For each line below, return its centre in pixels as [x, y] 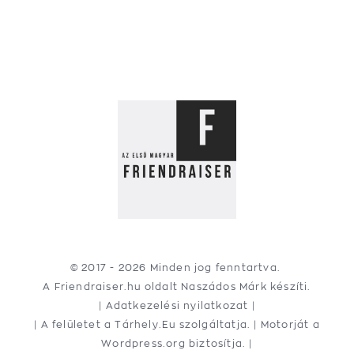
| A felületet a [75, 324]
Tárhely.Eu [145, 324]
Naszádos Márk [224, 286]
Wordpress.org [143, 343]
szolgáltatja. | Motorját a [248, 324]
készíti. [289, 286]
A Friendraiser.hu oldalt [112, 286]
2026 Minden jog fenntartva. [201, 267]
